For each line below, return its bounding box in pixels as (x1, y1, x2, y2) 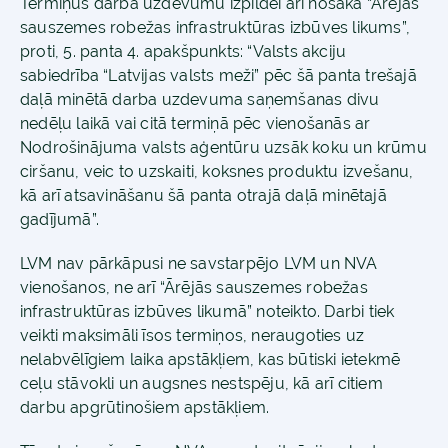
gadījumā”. (20, 210, 99, 229)
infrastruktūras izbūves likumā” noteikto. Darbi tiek (20, 302, 395, 321)
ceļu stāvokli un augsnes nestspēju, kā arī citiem (20, 374, 383, 393)
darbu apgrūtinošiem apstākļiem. (20, 398, 270, 417)
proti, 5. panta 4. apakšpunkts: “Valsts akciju (20, 42, 347, 61)
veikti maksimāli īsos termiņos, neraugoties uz (20, 326, 365, 345)
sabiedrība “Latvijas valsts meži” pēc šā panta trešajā (20, 66, 417, 85)
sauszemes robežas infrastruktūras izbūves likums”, (20, 18, 411, 37)
